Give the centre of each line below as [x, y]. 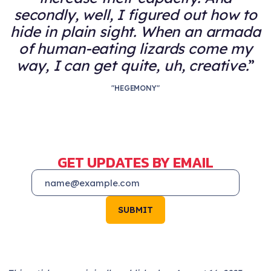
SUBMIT [135, 210]
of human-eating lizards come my [135, 49]
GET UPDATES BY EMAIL [135, 163]
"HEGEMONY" [135, 88]
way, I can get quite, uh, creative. [132, 66]
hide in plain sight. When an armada [135, 32]
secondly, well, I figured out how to [135, 15]
